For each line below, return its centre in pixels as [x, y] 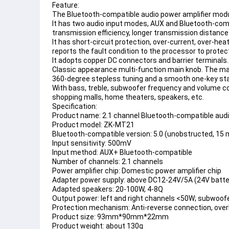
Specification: [75, 107]
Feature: [66, 5]
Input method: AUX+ [86, 153]
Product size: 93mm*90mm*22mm [110, 217]
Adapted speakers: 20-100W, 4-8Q [108, 189]
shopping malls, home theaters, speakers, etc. [128, 97]
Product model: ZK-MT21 [93, 125]
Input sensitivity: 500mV [92, 143]
